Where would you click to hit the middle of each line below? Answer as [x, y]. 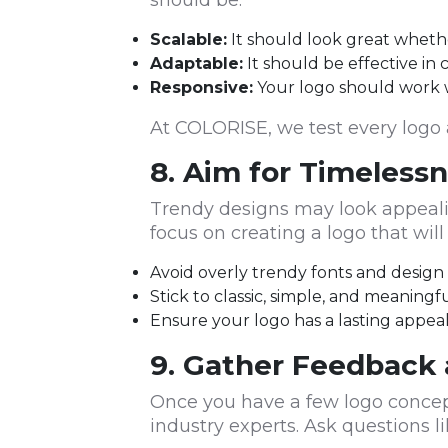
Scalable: [188, 40]
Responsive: [201, 88]
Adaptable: [196, 64]
